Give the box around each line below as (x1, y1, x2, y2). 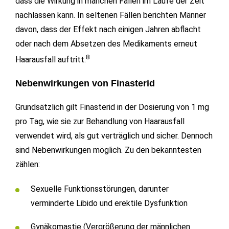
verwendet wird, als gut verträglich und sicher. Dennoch (15, 131, 213, 141)
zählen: (15, 159, 40, 170)
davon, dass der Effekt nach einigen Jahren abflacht (15, 24, 201, 34)
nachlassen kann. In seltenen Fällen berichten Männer (15, 10, 206, 20)
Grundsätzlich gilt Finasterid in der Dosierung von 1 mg (15, 102, 209, 112)
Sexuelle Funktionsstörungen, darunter (31, 184, 169, 194)
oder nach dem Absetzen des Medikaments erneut (15, 38, 197, 49)
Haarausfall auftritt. (15, 55, 86, 65)
